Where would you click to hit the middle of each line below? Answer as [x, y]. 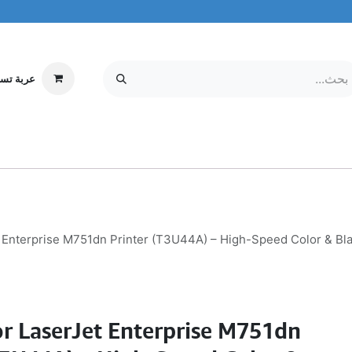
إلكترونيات [312, 151]
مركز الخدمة [58, 151]
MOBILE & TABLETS [219, 151]
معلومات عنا [123, 151]
